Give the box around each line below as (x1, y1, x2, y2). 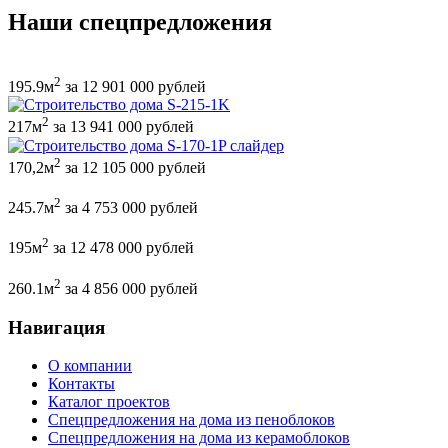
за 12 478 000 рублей (49, 239, 194, 257)
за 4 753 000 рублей (61, 199, 198, 217)
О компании (48, 357, 132, 375)
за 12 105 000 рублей (61, 159, 206, 177)
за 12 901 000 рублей (61, 78, 206, 96)
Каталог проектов (48, 393, 170, 411)
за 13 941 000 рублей (49, 118, 194, 136)
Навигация (8, 316, 105, 338)
